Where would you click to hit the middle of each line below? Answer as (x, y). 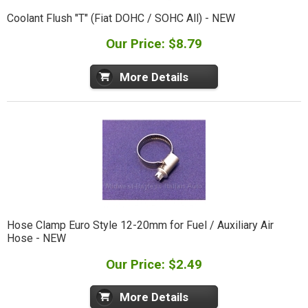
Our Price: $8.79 (154, 44)
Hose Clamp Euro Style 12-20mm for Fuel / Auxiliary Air (140, 225)
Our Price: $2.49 (154, 264)
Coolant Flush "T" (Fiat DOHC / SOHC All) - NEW (121, 18)
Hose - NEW (36, 238)
